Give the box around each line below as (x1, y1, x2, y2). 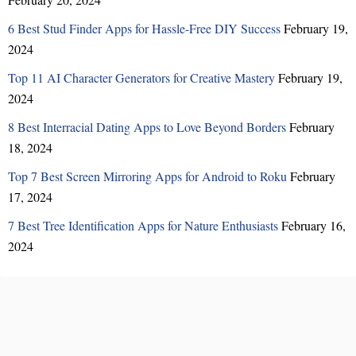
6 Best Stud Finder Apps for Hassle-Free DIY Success (8, 19, 281, 37)
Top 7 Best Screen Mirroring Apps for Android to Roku (8, 167, 287, 184)
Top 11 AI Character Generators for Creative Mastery (8, 68, 275, 86)
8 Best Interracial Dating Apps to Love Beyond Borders (8, 118, 286, 135)
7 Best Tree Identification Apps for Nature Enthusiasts (8, 216, 278, 234)
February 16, (281, 216, 346, 234)
